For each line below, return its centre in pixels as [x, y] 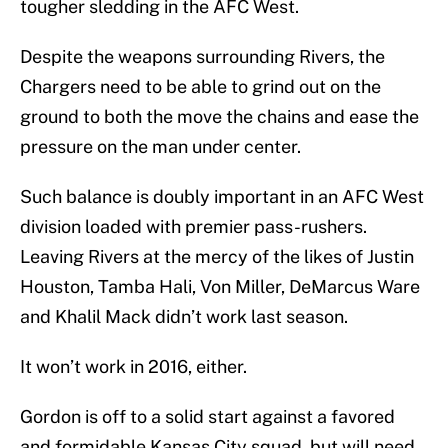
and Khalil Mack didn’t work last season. [184, 317]
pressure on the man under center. [160, 147]
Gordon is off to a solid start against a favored [207, 417]
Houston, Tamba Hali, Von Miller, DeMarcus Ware [220, 287]
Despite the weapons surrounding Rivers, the [202, 57]
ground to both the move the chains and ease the [219, 117]
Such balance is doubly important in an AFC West [222, 197]
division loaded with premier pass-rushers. [193, 227]
